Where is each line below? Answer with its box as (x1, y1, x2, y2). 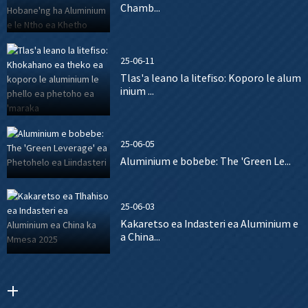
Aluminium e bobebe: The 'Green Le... (120, 153, 291, 168)
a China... (120, 229, 160, 243)
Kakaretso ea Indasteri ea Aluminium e (120, 216, 298, 230)
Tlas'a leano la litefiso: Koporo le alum (120, 70, 301, 85)
